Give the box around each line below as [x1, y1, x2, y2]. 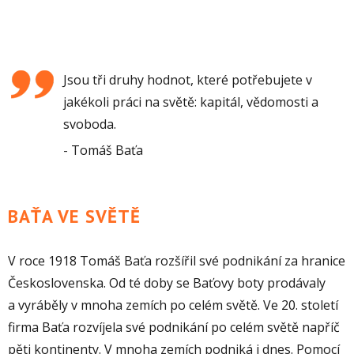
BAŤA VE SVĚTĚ [8, 204, 141, 228]
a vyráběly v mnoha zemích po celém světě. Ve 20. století [8, 296, 338, 314]
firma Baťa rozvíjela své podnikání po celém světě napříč [8, 318, 340, 336]
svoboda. [63, 115, 116, 133]
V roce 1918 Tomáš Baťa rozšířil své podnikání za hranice [8, 251, 345, 269]
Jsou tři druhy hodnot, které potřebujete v [63, 70, 312, 88]
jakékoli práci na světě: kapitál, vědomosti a [63, 92, 318, 111]
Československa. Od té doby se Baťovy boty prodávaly [8, 273, 326, 292]
